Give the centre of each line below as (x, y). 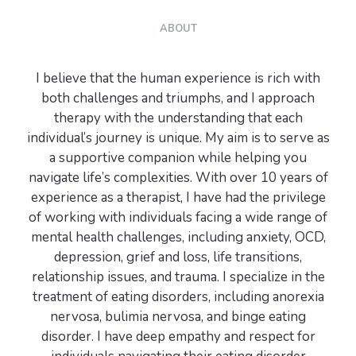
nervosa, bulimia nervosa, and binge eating (178, 317)
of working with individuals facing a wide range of (178, 217)
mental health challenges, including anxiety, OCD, (178, 237)
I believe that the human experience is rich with (178, 78)
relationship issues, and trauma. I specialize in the (178, 277)
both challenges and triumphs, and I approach (178, 98)
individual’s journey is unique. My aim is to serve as (178, 138)
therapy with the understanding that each (178, 118)
